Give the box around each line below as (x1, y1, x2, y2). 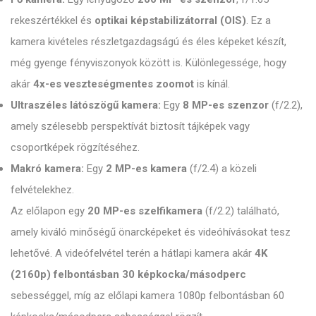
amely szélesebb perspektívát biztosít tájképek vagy (11, 119, 250, 133)
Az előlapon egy (11, 204, 87, 217)
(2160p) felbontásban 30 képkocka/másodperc (11, 267, 246, 281)
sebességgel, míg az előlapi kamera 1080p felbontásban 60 (11, 288, 284, 302)
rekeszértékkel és (11, 13, 95, 27)
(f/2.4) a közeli (187, 162, 257, 175)
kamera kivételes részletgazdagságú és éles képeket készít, (11, 35, 286, 48)
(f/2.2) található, (202, 204, 279, 217)
